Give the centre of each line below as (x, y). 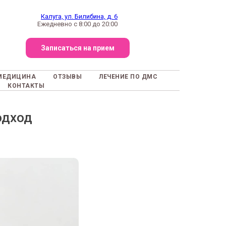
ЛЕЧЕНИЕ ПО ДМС (128, 77)
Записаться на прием (77, 48)
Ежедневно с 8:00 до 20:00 (77, 24)
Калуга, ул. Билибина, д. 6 (79, 16)
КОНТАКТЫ (26, 86)
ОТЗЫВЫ (67, 77)
